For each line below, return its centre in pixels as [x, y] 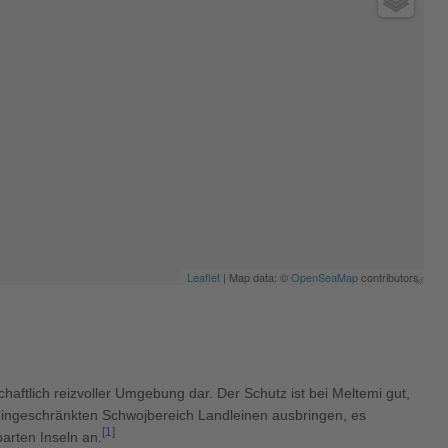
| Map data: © [255, 276]
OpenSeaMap [324, 276]
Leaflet [203, 276]
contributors [388, 276]
